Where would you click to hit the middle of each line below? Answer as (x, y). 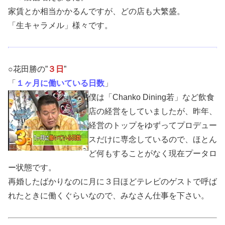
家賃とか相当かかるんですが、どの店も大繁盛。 (96, 11)
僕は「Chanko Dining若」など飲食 (151, 97)
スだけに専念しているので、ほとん (153, 140)
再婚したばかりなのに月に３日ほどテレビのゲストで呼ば (113, 182)
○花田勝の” (28, 69)
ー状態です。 (32, 168)
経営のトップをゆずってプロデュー (153, 126)
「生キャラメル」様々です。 (60, 25)
